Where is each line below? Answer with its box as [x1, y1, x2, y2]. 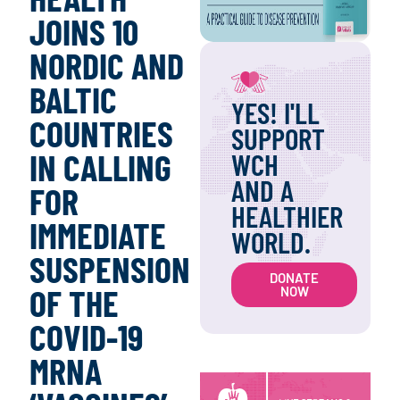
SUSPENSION [29, 247, 190, 291]
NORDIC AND [29, 44, 184, 87]
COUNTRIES [29, 112, 173, 155]
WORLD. [231, 223, 311, 260]
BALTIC [29, 78, 117, 121]
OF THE [29, 281, 119, 325]
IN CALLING [29, 146, 171, 189]
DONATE [270, 269, 319, 286]
